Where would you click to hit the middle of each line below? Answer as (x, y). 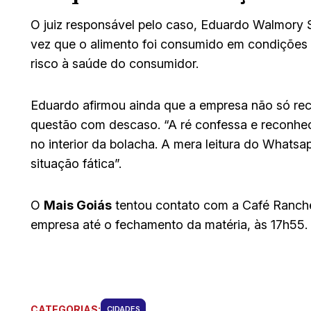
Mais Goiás (78, 205)
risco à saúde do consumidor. (115, 63)
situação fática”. (76, 163)
